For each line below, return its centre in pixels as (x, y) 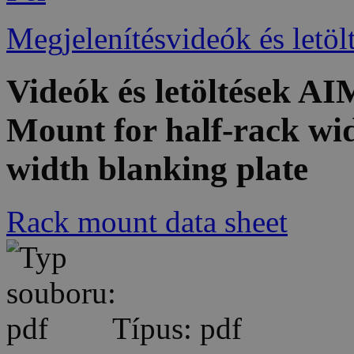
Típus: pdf (173, 329)
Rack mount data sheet (147, 222)
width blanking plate (157, 169)
